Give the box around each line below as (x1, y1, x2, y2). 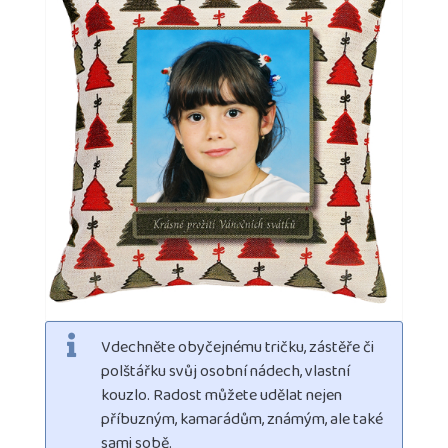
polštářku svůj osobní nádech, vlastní (101, 356, 350, 389)
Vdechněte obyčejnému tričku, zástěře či (101, 332, 374, 365)
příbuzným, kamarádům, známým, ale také (101, 404, 383, 437)
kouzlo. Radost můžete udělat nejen (101, 380, 342, 413)
